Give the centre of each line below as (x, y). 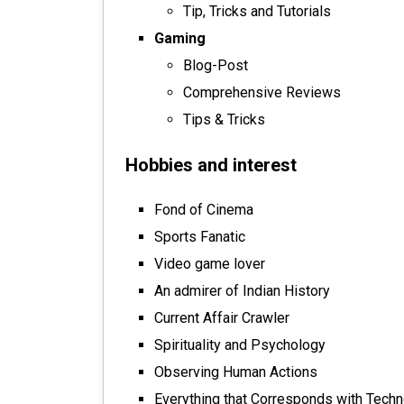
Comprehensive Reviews (262, 92)
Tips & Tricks (224, 119)
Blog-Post (216, 65)
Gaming (180, 38)
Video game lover (210, 264)
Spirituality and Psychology (240, 345)
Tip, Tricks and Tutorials (257, 11)
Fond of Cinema (204, 210)
